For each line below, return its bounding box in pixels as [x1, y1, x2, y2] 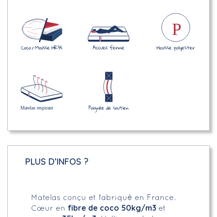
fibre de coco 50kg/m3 [68, 203, 158, 213]
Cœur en [31, 205, 68, 213]
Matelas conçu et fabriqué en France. [31, 195, 176, 202]
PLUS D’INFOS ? [25, 156, 89, 168]
